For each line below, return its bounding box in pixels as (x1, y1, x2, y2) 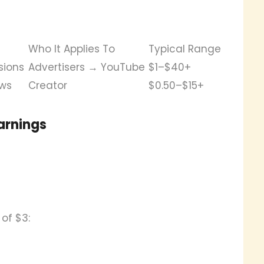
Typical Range (148, 41, 221, 56)
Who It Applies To (28, 41, 115, 56)
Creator (28, 78, 67, 93)
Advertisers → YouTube (28, 60, 145, 74)
